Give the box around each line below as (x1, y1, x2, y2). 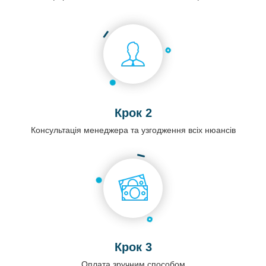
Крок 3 (114, 240, 152, 254)
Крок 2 (114, 106, 152, 120)
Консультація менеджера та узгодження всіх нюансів (30, 125, 236, 135)
